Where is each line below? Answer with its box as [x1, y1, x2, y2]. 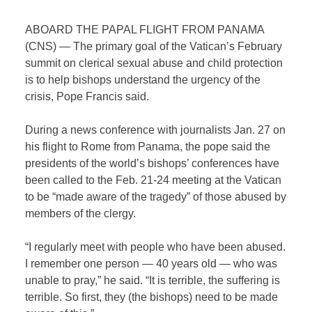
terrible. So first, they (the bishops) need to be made [25, 291, 279, 304]
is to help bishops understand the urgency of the [25, 74, 261, 86]
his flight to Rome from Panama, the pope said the [25, 141, 271, 153]
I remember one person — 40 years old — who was [25, 258, 278, 270]
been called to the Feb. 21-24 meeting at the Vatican [25, 174, 282, 187]
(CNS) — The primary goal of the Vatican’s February [25, 40, 283, 53]
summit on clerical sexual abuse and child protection [25, 57, 283, 70]
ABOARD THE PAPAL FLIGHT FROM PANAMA [25, 24, 265, 36]
